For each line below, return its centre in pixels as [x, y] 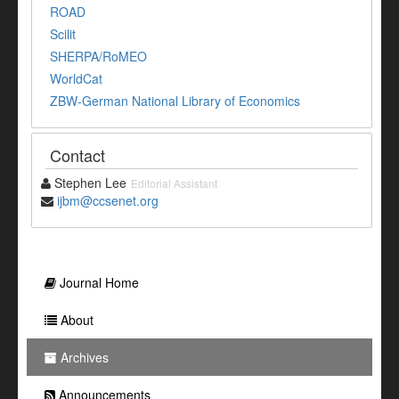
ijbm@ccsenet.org [108, 201]
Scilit [63, 34]
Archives [83, 358]
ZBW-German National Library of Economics [175, 101]
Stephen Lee [89, 183]
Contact [77, 155]
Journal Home [98, 283]
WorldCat [76, 79]
